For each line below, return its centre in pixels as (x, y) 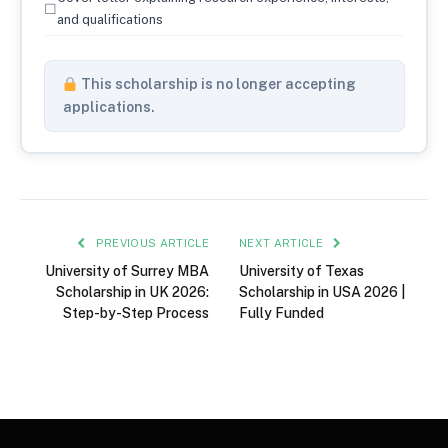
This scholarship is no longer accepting (217, 84)
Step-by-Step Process (136, 312)
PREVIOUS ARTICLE (150, 242)
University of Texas (301, 270)
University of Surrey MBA (127, 270)
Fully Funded (281, 312)
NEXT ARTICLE (283, 242)
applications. (108, 107)
